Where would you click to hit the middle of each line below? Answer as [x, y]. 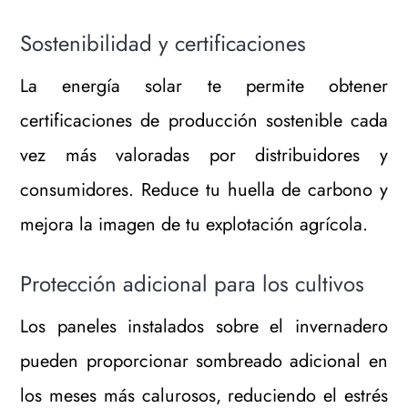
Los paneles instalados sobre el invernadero [204, 326]
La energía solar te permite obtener [204, 86]
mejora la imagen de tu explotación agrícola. [194, 224]
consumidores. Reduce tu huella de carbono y [204, 189]
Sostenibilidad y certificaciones [163, 43]
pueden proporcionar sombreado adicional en [204, 361]
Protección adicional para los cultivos [193, 283]
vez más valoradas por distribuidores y [204, 155]
